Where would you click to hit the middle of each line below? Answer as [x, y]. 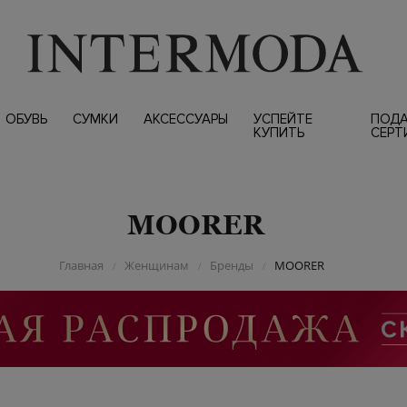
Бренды [231, 265]
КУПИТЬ [278, 133]
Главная [81, 265]
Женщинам [156, 265]
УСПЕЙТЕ [283, 119]
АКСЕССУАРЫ [185, 119]
